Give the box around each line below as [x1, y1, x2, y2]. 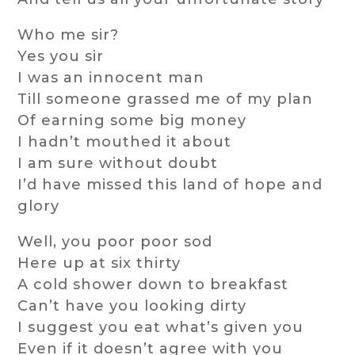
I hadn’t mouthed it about [17, 133, 232, 151]
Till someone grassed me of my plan [17, 90, 314, 109]
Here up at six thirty [17, 254, 181, 273]
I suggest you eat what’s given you [17, 319, 304, 337]
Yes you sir [17, 48, 105, 66]
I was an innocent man [17, 69, 205, 87]
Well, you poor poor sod [17, 233, 213, 251]
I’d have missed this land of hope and [17, 176, 323, 194]
